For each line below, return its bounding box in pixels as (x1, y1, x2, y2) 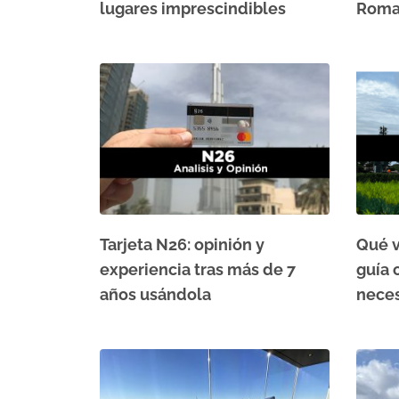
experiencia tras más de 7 (100, 259, 296, 279)
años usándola (100, 284, 211, 304)
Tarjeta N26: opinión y (100, 234, 265, 254)
